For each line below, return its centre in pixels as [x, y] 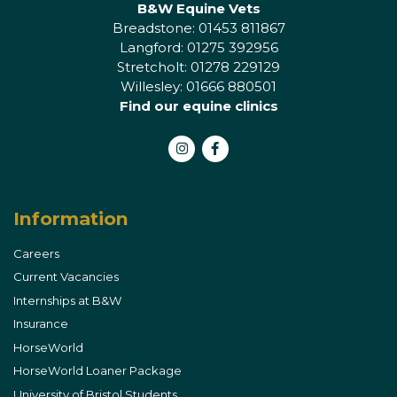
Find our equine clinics [198, 105]
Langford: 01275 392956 [198, 47]
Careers [36, 253]
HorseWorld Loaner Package [97, 370]
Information [71, 218]
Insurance [41, 323]
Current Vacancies [66, 276]
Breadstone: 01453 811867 [198, 27]
